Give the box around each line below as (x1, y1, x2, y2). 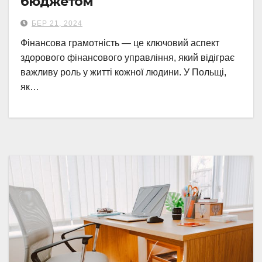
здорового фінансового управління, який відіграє (20, 53, 235, 63)
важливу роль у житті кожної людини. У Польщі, (20, 67, 226, 77)
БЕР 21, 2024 (32, 19, 82, 27)
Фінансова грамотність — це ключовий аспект (20, 38, 219, 48)
